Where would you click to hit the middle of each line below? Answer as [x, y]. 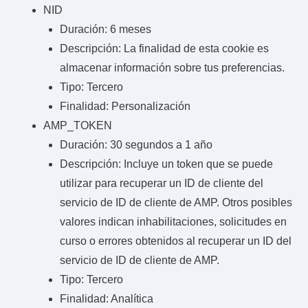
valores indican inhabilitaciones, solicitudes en [173, 221]
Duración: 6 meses [106, 29]
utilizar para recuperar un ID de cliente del [162, 183]
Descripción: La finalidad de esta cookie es [164, 48]
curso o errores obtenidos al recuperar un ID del [176, 241]
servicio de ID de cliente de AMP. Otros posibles [176, 202]
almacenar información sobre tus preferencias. [172, 67]
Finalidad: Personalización [125, 106]
